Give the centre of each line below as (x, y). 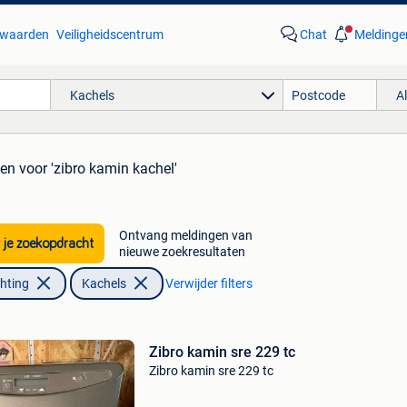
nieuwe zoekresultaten (182, 252)
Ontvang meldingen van (185, 235)
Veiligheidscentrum (109, 35)
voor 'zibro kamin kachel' (98, 169)
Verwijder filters (208, 283)
